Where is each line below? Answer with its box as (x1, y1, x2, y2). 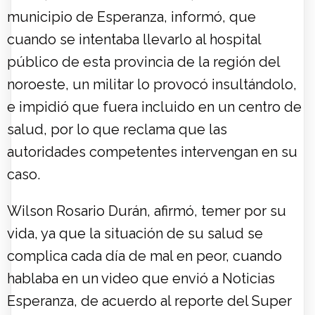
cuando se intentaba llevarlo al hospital (7, 31, 261, 49)
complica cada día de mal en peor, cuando (7, 247, 282, 265)
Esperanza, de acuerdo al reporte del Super (7, 292, 292, 310)
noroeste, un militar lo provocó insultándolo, (7, 76, 297, 94)
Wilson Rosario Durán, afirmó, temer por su (7, 202, 286, 220)
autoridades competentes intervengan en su (7, 143, 297, 161)
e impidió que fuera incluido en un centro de (7, 98, 302, 116)
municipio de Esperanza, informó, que (7, 8, 256, 26)
